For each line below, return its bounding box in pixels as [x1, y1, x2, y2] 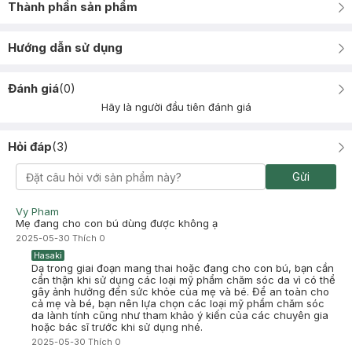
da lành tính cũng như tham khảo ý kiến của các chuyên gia [31, 309, 328, 321]
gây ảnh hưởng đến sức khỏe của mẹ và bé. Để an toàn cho [31, 285, 329, 298]
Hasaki [34, 250, 62, 261]
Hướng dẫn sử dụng [8, 40, 123, 55]
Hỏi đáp [8, 139, 52, 154]
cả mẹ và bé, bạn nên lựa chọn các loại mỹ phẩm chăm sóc [31, 297, 324, 310]
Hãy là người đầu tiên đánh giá [101, 101, 251, 113]
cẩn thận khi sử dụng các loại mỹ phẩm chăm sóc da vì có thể [31, 273, 335, 286]
